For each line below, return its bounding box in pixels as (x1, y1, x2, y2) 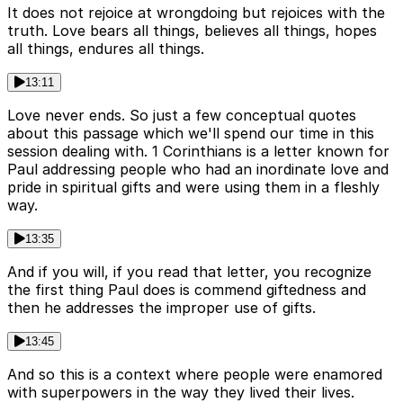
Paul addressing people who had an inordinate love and (7, 159, 389, 178)
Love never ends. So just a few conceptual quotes (7, 105, 356, 124)
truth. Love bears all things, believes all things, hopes (7, 21, 377, 40)
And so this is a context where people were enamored (7, 364, 382, 383)
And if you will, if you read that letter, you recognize (7, 262, 372, 281)
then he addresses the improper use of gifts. (7, 298, 316, 317)
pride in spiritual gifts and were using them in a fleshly (7, 177, 380, 196)
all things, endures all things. (7, 39, 204, 58)
